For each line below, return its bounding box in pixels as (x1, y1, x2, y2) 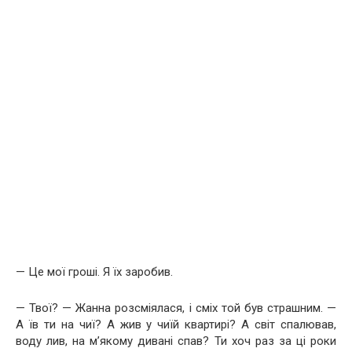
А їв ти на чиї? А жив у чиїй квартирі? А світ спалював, (16, 317, 336, 332)
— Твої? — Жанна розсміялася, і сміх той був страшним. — (16, 300, 336, 315)
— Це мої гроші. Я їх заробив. (16, 264, 173, 279)
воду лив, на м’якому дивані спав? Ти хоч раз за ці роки (16, 333, 336, 348)
